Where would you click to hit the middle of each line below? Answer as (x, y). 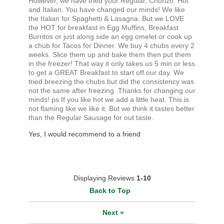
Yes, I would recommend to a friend (84, 134)
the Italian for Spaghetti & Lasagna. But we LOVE (106, 19)
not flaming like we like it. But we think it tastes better (111, 109)
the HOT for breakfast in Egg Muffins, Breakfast (103, 28)
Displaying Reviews (105, 178)
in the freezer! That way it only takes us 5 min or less (111, 64)
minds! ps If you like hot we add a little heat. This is (108, 100)
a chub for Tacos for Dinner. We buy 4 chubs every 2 (111, 46)
